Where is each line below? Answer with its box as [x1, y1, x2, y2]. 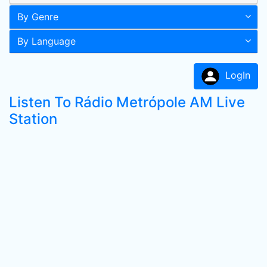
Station [9, 110, 57, 128]
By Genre [17, 11, 58, 23]
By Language [17, 35, 76, 47]
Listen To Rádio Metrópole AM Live [9, 94, 245, 111]
